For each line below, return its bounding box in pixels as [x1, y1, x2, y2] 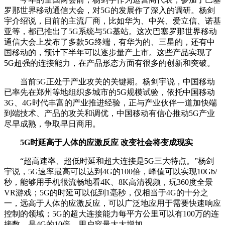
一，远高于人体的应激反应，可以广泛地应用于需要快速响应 [4, 198, 221, 207]
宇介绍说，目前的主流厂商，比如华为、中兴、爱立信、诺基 [4, 16, 221, 25]
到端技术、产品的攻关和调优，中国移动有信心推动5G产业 [4, 108, 215, 118]
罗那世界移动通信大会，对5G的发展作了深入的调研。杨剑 [4, 6, 215, 15]
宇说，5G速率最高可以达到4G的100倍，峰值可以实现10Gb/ [4, 167, 217, 176]
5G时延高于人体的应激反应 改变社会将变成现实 [12, 138, 193, 147]
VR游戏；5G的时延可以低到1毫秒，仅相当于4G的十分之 [4, 188, 208, 197]
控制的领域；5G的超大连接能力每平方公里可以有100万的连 [4, 209, 219, 218]
